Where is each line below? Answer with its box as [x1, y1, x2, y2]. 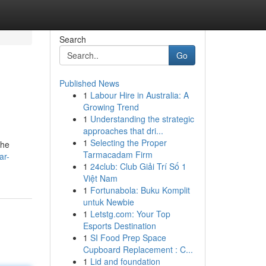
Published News [59, 77, 119, 89]
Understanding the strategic [90, 113, 194, 125]
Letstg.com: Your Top [90, 208, 170, 220]
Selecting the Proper [90, 137, 167, 148]
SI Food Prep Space [90, 232, 166, 243]
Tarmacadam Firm [83, 148, 153, 160]
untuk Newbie [83, 196, 134, 208]
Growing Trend [83, 101, 139, 113]
